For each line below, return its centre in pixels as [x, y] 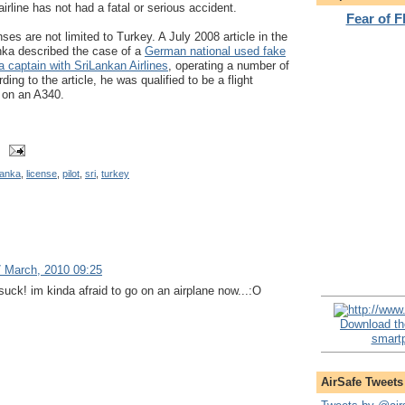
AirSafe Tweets [362, 381]
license [42, 174]
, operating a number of [229, 66]
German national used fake [215, 52]
